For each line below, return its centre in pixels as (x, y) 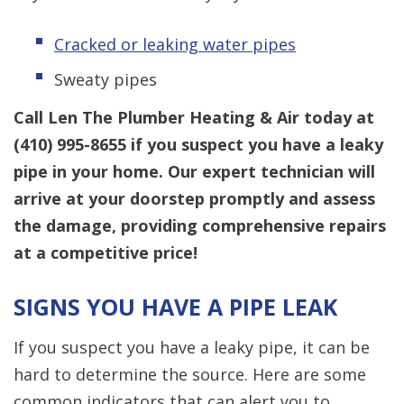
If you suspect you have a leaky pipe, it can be (192, 348)
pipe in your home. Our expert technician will (194, 172)
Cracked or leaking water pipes (175, 45)
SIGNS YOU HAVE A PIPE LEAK (175, 307)
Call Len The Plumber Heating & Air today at (194, 118)
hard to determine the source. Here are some (190, 375)
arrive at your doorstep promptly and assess (194, 199)
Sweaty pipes (106, 80)
